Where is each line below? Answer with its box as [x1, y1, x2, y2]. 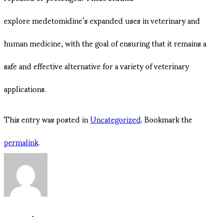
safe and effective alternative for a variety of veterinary [4, 54, 189, 77]
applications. [4, 77, 46, 100]
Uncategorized [90, 108, 141, 131]
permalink [4, 130, 38, 154]
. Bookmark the [141, 108, 192, 131]
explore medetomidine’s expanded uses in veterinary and [4, 9, 200, 32]
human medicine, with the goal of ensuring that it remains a [4, 31, 206, 55]
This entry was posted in [4, 108, 90, 131]
